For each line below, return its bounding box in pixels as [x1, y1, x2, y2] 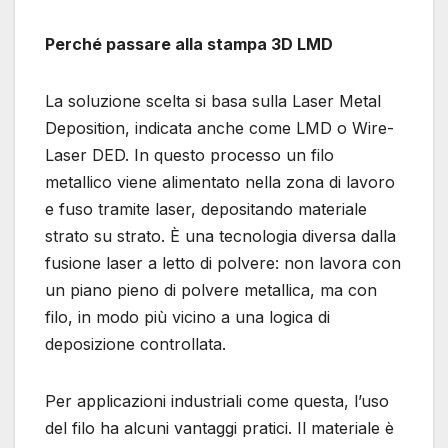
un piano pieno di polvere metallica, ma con [45, 279, 377, 300]
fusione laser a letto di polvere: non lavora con [45, 252, 401, 273]
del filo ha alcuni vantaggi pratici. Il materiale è [45, 417, 394, 438]
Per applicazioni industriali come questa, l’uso [45, 390, 389, 411]
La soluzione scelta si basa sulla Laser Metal [45, 90, 381, 111]
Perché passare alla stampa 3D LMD [45, 33, 333, 54]
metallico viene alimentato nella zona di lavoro [45, 171, 395, 192]
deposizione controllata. [45, 333, 226, 354]
